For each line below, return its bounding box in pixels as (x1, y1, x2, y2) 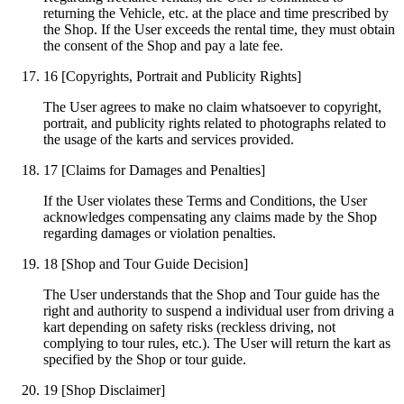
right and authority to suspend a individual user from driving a (43, 302, 394, 318)
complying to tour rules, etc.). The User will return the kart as (43, 335, 390, 351)
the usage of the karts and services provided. (43, 131, 294, 147)
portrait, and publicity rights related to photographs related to (43, 115, 386, 131)
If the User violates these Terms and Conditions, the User (43, 192, 367, 208)
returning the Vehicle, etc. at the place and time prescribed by (43, 5, 389, 21)
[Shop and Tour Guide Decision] (61, 255, 248, 271)
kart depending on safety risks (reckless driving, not (43, 318, 335, 335)
